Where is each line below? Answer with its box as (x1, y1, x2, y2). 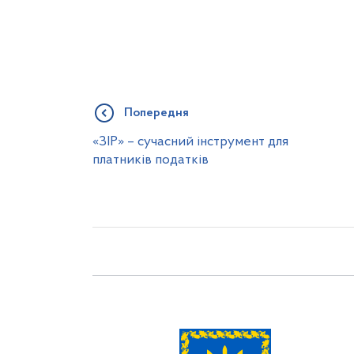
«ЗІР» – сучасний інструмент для (92, 135, 288, 149)
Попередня (124, 107, 189, 119)
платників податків (92, 153, 209, 167)
